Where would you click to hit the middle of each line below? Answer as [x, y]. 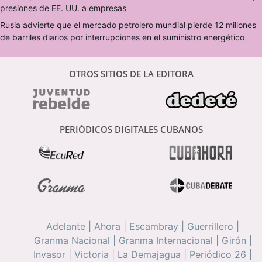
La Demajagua [149, 255]
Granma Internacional [166, 241]
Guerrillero [210, 227]
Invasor [49, 255]
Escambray [154, 227]
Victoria [92, 255]
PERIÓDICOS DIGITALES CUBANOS [131, 130]
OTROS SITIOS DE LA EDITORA [131, 74]
